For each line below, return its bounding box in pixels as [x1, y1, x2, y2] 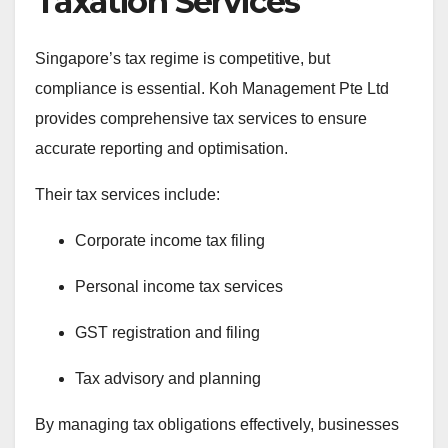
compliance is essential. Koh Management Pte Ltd [35, 80, 389, 98]
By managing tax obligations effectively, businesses [35, 416, 399, 434]
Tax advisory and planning [75, 370, 261, 388]
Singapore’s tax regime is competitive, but [35, 50, 330, 68]
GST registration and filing [75, 324, 260, 342]
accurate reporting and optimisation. [35, 140, 288, 158]
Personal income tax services [75, 278, 283, 296]
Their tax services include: [35, 186, 220, 204]
